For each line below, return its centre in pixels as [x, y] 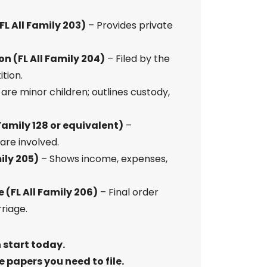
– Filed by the [137, 59]
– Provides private [129, 25]
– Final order [128, 192]
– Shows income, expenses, [103, 159]
